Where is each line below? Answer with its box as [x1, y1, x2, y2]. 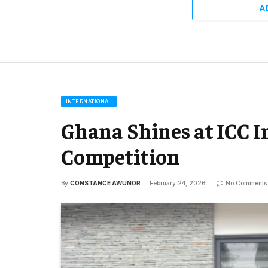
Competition [61, 142, 181, 169]
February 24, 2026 [150, 179, 206, 187]
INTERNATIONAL [66, 98, 112, 105]
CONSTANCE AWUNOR [70, 179, 141, 187]
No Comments [226, 179, 267, 187]
